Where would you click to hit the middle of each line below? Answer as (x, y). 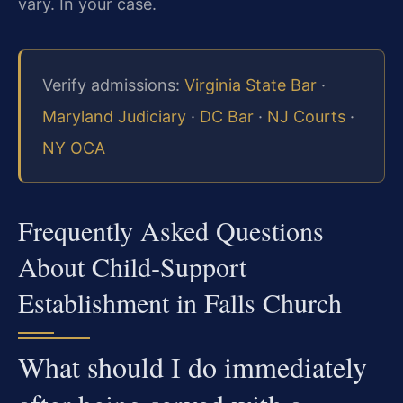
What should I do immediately (193, 366)
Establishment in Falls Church (180, 302)
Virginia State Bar (251, 85)
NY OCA (74, 148)
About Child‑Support (132, 266)
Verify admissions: (113, 85)
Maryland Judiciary (114, 116)
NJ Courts (306, 116)
